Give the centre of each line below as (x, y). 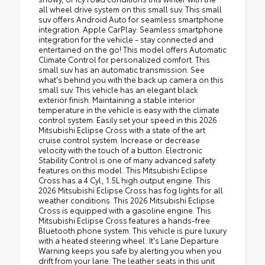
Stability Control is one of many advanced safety (127, 159)
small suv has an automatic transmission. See (122, 69)
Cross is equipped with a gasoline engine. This (125, 210)
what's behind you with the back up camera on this (131, 79)
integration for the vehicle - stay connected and (126, 39)
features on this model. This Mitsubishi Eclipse (123, 169)
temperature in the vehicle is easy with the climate (129, 109)
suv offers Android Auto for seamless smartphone (131, 19)
